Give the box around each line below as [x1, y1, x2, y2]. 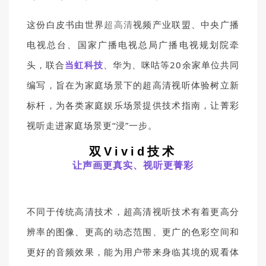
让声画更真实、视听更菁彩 [72, 160, 194, 170]
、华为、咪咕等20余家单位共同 [103, 59, 240, 71]
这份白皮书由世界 [27, 18, 104, 30]
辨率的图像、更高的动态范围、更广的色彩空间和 [27, 226, 239, 237]
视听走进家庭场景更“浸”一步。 [27, 119, 157, 131]
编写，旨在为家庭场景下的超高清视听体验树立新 [27, 79, 239, 91]
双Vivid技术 [89, 145, 177, 158]
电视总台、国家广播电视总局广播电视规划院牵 [27, 39, 239, 50]
